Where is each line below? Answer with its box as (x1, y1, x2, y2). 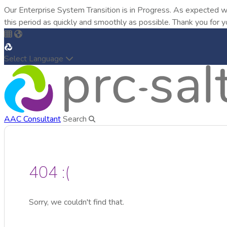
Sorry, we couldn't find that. (29, 196, 124, 208)
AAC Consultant (4, 113, 61, 125)
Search (63, 113, 89, 125)
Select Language (4, 53, 65, 64)
